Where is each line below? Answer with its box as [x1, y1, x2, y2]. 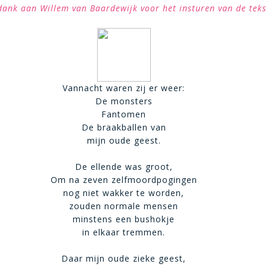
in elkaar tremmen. [82, 226, 166, 238]
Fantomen [101, 108, 147, 120]
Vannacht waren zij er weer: [63, 82, 185, 94]
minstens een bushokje [73, 213, 175, 225]
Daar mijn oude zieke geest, [61, 253, 187, 264]
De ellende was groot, [74, 161, 173, 172]
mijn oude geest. [86, 135, 161, 146]
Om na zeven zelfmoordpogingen [50, 174, 197, 185]
